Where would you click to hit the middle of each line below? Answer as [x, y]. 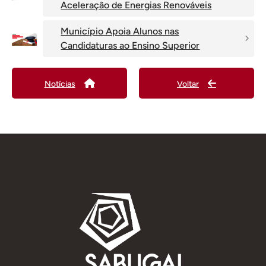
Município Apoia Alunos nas [120, 31]
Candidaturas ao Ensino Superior [130, 46]
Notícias [60, 84]
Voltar [188, 84]
